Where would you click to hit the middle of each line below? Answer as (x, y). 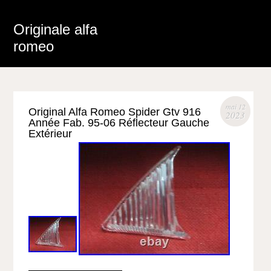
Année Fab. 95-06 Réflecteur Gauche (119, 123)
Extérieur (51, 134)
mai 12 (235, 106)
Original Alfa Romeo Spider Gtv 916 (115, 112)
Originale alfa (56, 29)
